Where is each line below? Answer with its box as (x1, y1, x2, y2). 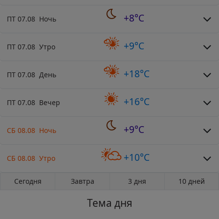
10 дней (178, 176, 205, 186)
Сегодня (14, 176, 42, 186)
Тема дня (87, 196, 132, 210)
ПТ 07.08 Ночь (7, 14, 56, 23)
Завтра (70, 176, 94, 186)
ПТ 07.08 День (7, 69, 56, 79)
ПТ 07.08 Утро (7, 42, 55, 51)
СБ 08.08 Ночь (7, 125, 56, 135)
